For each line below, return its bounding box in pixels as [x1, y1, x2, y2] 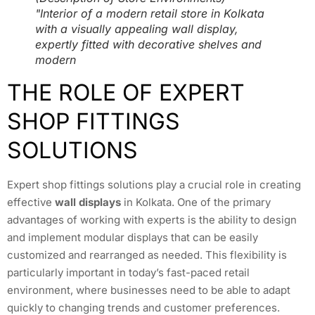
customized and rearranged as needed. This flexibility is [7, 248, 287, 262]
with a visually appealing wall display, [35, 22, 238, 37]
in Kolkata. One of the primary [121, 195, 271, 210]
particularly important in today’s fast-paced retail [7, 266, 250, 280]
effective [7, 195, 55, 210]
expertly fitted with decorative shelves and [35, 37, 262, 52]
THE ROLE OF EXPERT [7, 79, 245, 107]
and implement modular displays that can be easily [7, 231, 258, 245]
